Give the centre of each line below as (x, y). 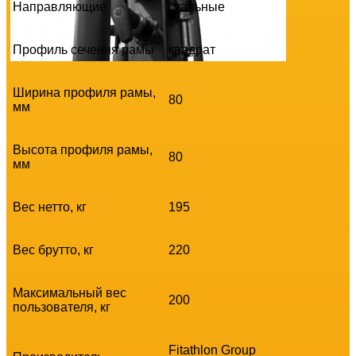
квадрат (192, 49)
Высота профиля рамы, (83, 149)
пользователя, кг (62, 307)
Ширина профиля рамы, (84, 92)
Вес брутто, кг (53, 250)
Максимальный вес (70, 292)
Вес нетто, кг (50, 207)
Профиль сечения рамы (83, 49)
